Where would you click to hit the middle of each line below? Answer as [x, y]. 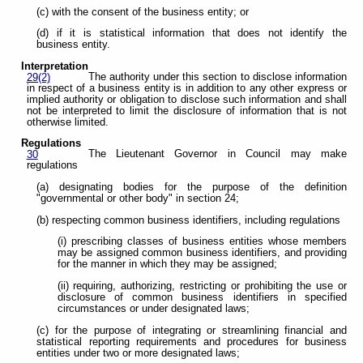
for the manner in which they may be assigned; [167, 265]
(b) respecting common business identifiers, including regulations [189, 220]
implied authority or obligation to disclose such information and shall [186, 99]
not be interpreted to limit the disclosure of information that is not [186, 111]
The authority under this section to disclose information [217, 77]
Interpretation [55, 66]
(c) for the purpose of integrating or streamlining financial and [192, 330]
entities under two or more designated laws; [139, 353]
